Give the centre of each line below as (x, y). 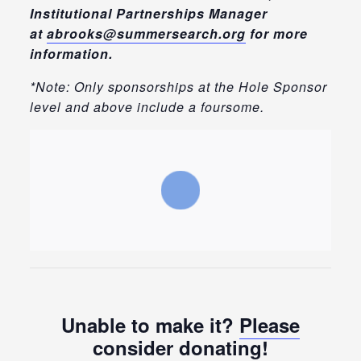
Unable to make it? (150, 324)
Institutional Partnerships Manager (148, 13)
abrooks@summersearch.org (146, 33)
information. (71, 53)
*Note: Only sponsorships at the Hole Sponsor (178, 86)
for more (276, 33)
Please (269, 324)
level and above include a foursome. (147, 106)
